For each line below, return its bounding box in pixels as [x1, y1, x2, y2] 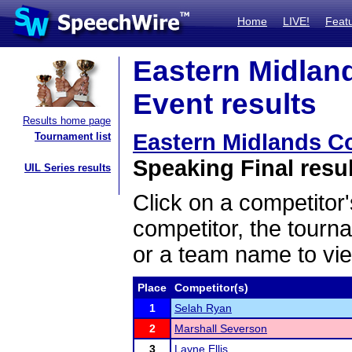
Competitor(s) [174, 281, 248, 294]
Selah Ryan [174, 302, 232, 314]
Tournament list [35, 130, 111, 142]
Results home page [23, 115, 111, 126]
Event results [133, 88, 317, 120]
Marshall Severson [174, 322, 267, 335]
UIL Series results [24, 162, 111, 174]
